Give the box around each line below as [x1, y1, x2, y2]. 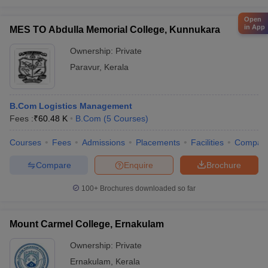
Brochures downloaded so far [98, 184, 196, 193]
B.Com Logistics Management [10, 101, 132, 111]
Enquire [124, 160, 153, 170]
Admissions [82, 138, 125, 147]
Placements [136, 138, 180, 147]
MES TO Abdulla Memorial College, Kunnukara [10, 25, 220, 35]
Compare [35, 160, 71, 170]
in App [244, 23, 265, 31]
